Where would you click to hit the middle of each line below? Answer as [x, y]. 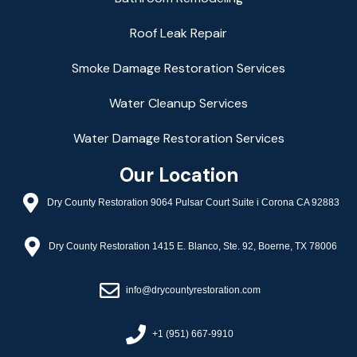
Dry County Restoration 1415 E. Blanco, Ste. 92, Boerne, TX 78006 [193, 247]
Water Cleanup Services [178, 103]
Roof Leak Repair [178, 33]
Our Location [178, 175]
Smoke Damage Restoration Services [178, 68]
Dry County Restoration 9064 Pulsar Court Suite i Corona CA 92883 [193, 203]
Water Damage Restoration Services [178, 138]
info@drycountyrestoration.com [193, 290]
